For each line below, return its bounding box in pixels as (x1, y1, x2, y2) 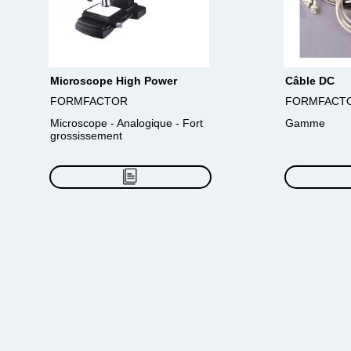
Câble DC (285, 74, 335, 87)
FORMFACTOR (50, 95, 128, 107)
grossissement (50, 129, 122, 142)
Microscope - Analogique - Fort (50, 117, 203, 129)
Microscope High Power (50, 74, 177, 87)
